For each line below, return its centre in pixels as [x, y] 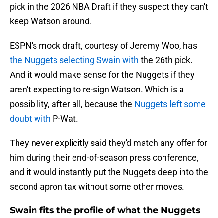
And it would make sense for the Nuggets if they [102, 75]
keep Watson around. [51, 21]
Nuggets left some [169, 104]
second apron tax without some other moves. [97, 187]
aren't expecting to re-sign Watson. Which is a [97, 90]
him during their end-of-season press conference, [104, 158]
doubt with [30, 119]
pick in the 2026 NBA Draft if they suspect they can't [109, 7]
